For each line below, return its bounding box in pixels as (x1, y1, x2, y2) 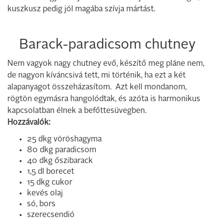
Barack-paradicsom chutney (19, 38, 195, 52)
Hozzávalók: (7, 118, 50, 127)
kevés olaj (27, 189, 63, 197)
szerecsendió (27, 211, 75, 219)
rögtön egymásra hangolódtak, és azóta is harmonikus (7, 95, 200, 103)
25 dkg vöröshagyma (27, 135, 102, 143)
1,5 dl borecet (27, 167, 74, 176)
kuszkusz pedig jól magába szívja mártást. (7, 5, 155, 13)
